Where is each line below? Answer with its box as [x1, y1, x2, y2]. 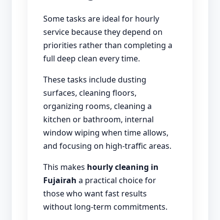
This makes [43, 162, 87, 173]
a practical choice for [77, 175, 156, 186]
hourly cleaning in [87, 162, 159, 173]
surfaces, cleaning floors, [43, 87, 137, 99]
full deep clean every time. [43, 53, 140, 64]
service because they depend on [43, 27, 163, 38]
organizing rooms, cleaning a [43, 101, 152, 112]
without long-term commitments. [43, 201, 167, 213]
